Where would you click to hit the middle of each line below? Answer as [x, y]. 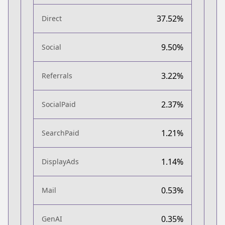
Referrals [57, 75]
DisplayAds [60, 161]
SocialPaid [59, 104]
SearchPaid [61, 133]
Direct [52, 18]
